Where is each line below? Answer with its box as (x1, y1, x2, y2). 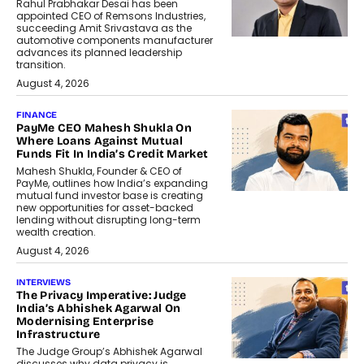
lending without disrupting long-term (16, 213, 201, 227)
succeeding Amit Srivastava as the (16, 21, 192, 36)
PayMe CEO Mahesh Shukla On (16, 121, 192, 136)
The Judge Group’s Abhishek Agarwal (16, 344, 202, 359)
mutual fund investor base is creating (16, 188, 203, 203)
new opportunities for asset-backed (16, 201, 193, 215)
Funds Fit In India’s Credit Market (16, 147, 209, 162)
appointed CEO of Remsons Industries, (16, 9, 206, 24)
